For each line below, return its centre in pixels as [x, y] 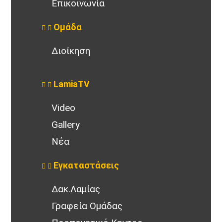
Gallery [66, 124]
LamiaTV [72, 84]
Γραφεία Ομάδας [87, 206]
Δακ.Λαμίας [76, 189]
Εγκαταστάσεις [86, 165]
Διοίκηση [71, 51]
